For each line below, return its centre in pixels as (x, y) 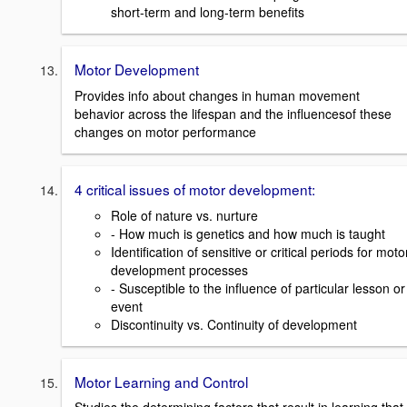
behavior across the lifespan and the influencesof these (233, 113)
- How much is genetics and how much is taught (248, 233)
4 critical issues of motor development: (195, 189)
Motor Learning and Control (161, 381)
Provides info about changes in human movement (217, 95)
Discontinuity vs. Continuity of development (234, 324)
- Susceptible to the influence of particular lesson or (258, 288)
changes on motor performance (165, 131)
